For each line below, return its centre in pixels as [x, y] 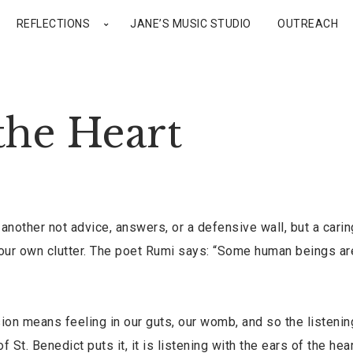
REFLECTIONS [53, 24]
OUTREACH [308, 24]
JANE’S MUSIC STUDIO [191, 24]
